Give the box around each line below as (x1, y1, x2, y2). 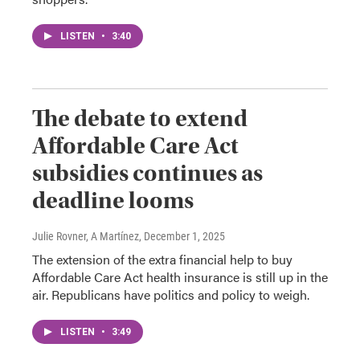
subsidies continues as (32, 159, 263, 187)
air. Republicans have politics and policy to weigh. (32, 285, 309, 304)
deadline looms (32, 186, 194, 215)
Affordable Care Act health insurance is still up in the (32, 268, 328, 286)
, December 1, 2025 (139, 230, 225, 243)
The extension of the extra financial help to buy (32, 250, 292, 268)
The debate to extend (32, 104, 247, 133)
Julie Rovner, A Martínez (32, 230, 139, 243)
